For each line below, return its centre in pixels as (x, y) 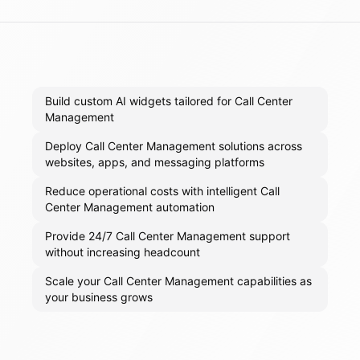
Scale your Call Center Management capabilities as (178, 281)
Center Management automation (130, 207)
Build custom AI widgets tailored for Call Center (169, 101)
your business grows (99, 297)
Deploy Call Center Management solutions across (174, 146)
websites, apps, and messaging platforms (155, 162)
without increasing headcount (123, 252)
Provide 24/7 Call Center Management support (168, 236)
